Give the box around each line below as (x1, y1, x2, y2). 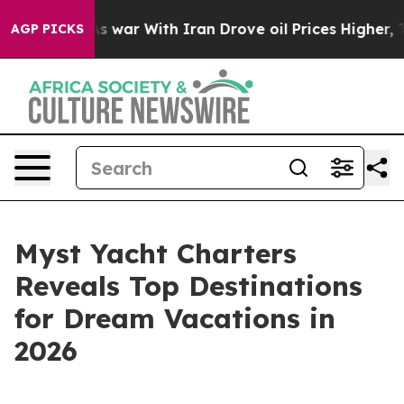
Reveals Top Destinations (14, 269, 363, 303)
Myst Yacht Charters (14, 236, 297, 271)
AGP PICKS (11, 21, 84, 37)
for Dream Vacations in (14, 301, 335, 335)
